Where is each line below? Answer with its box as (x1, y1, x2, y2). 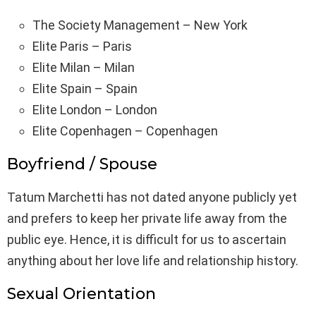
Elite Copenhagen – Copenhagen (32, 123, 218, 139)
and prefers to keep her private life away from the (7, 211, 287, 226)
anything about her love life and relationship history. (7, 253, 298, 269)
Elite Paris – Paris (32, 39, 132, 54)
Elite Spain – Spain (32, 81, 138, 97)
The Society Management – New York (32, 18, 248, 33)
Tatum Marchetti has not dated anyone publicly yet (7, 190, 297, 205)
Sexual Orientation (7, 284, 156, 304)
